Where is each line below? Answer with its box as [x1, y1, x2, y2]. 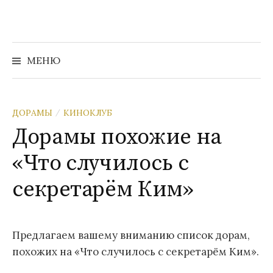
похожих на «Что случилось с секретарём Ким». [12, 245, 259, 258]
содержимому [12, 34, 84, 47]
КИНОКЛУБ [63, 107, 112, 118]
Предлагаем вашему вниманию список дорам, [12, 229, 250, 242]
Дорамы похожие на [12, 124, 222, 151]
